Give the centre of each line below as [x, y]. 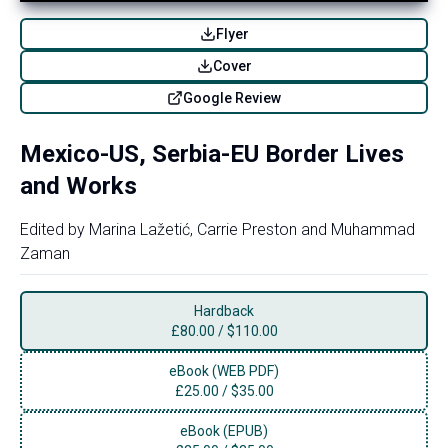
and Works [78, 185]
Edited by [52, 229]
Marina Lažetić [139, 229]
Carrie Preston [247, 229]
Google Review [232, 97]
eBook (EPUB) [224, 430]
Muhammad [373, 229]
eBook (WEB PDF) [224, 370]
